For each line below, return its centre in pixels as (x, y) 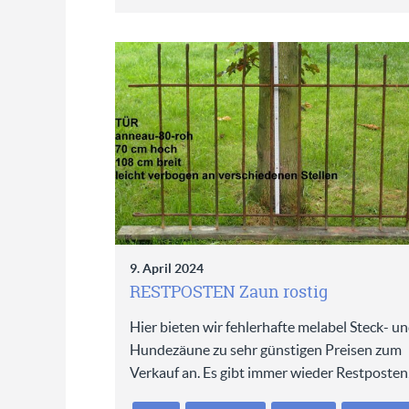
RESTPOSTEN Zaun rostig (228, 292)
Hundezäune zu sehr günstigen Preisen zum (265, 350)
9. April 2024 (166, 269)
